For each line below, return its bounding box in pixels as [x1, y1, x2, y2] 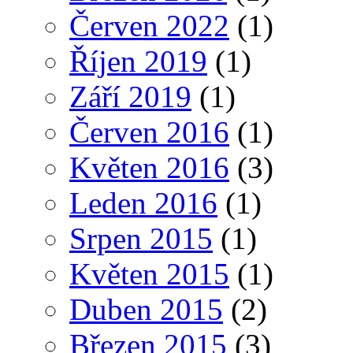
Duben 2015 [69, 292, 223, 327]
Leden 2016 [69, 186, 217, 221]
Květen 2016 [69, 150, 229, 185]
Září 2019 [69, 80, 191, 114]
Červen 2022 [69, 9, 229, 43]
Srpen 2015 [69, 221, 213, 256]
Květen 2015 [69, 257, 229, 292]
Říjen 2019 [69, 44, 207, 79]
